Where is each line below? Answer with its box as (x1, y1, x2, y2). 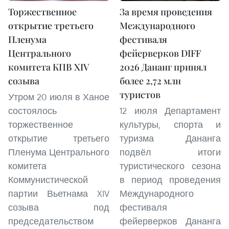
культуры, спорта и (120, 119, 221, 130)
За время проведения (120, 6, 212, 18)
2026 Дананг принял (120, 61, 207, 73)
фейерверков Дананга (120, 215, 221, 227)
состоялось (8, 105, 57, 117)
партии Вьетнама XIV (8, 188, 109, 199)
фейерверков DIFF (120, 47, 201, 59)
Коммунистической (8, 174, 88, 186)
